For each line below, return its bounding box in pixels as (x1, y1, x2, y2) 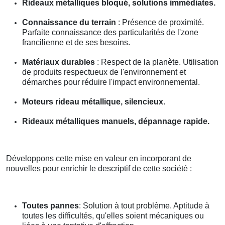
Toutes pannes (22, 201, 79, 210)
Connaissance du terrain (22, 18, 116, 27)
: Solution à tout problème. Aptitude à (79, 201, 209, 210)
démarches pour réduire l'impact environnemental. (22, 77, 200, 86)
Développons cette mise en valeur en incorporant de (6, 154, 191, 163)
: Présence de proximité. (116, 18, 204, 27)
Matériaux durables (22, 57, 95, 66)
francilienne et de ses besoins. (22, 38, 130, 47)
